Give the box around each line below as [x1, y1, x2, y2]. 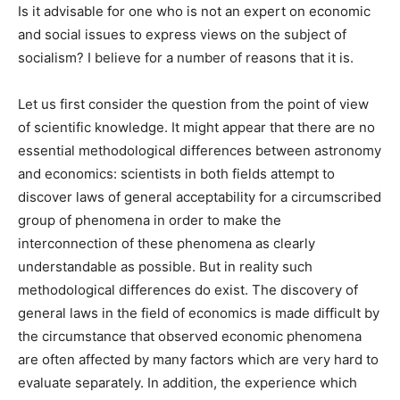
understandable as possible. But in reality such [18, 257, 312, 275]
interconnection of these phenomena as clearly [18, 234, 315, 252]
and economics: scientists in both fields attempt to [18, 164, 335, 182]
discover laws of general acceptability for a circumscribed [18, 187, 381, 205]
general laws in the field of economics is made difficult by [18, 304, 379, 321]
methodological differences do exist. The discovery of [18, 280, 358, 298]
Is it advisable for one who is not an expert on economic [18, 2, 371, 20]
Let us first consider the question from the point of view [18, 95, 369, 112]
